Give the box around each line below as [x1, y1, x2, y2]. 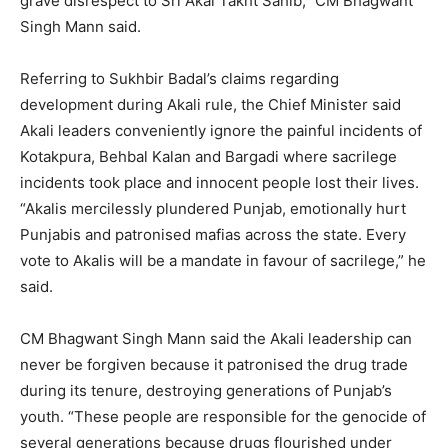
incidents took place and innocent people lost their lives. [20, 172, 419, 192]
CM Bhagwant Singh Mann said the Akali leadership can [20, 328, 412, 348]
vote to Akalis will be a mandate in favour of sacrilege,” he [20, 250, 426, 270]
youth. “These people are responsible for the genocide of [20, 406, 426, 426]
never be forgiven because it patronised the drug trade [20, 354, 408, 374]
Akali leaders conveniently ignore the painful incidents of [20, 120, 422, 140]
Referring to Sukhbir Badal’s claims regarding [20, 68, 339, 88]
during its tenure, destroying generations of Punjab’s [20, 380, 392, 400]
